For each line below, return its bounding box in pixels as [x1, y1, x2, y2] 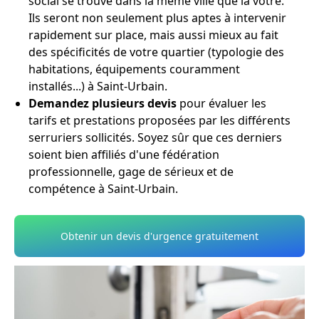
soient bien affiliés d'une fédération [28, 147, 219, 163]
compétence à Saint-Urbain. [28, 181, 178, 197]
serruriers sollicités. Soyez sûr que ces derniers [28, 130, 282, 146]
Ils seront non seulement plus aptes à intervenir [28, 10, 286, 26]
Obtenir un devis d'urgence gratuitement [61, 229, 258, 244]
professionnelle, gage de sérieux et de [28, 164, 234, 180]
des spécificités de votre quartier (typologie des [28, 44, 284, 61]
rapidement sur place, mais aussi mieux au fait [28, 27, 278, 43]
